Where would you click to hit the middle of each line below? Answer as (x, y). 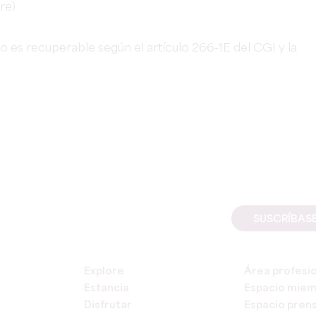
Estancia (107, 288)
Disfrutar (108, 305)
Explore (104, 272)
